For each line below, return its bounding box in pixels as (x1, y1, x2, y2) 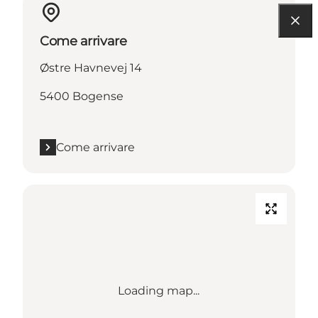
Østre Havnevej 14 (40, 60, 142, 75)
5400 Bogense (40, 89, 124, 103)
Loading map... (118, 283, 200, 297)
